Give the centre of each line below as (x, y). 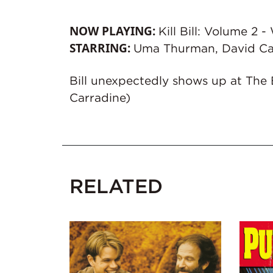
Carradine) (100, 97)
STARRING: (100, 48)
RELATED (116, 186)
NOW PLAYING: (112, 31)
